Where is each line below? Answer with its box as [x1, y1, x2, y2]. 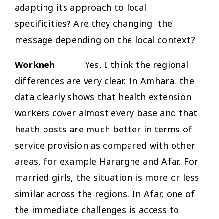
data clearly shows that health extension [15, 90, 192, 103]
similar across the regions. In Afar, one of [15, 187, 195, 199]
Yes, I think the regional [85, 58, 189, 70]
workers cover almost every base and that [15, 107, 197, 119]
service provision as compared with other [15, 139, 196, 151]
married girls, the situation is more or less [15, 171, 199, 183]
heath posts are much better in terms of [15, 123, 193, 135]
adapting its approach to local [15, 1, 147, 13]
